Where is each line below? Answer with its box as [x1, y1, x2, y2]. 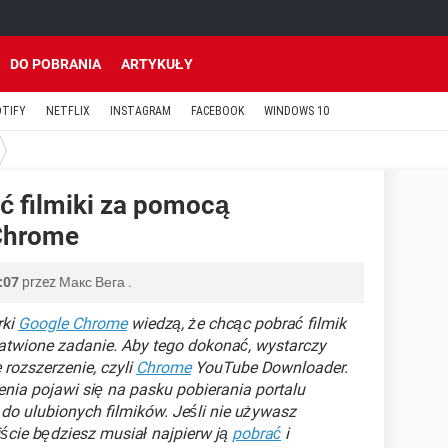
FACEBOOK [191, 104, 244, 118]
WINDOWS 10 [264, 104, 329, 118]
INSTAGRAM [110, 104, 171, 118]
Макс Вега [59, 274, 125, 290]
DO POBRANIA [10, 56, 101, 72]
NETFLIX [46, 104, 90, 118]
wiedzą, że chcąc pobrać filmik [127, 314, 346, 333]
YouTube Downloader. [191, 358, 348, 377]
